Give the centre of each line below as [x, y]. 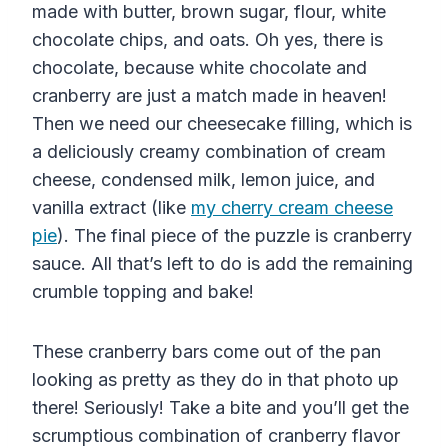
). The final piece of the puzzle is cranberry [234, 235]
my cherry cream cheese [292, 207]
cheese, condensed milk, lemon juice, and [203, 179]
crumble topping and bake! [143, 291]
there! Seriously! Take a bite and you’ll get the [220, 407]
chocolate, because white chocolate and [199, 67]
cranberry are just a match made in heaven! [209, 95]
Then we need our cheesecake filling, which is [222, 123]
